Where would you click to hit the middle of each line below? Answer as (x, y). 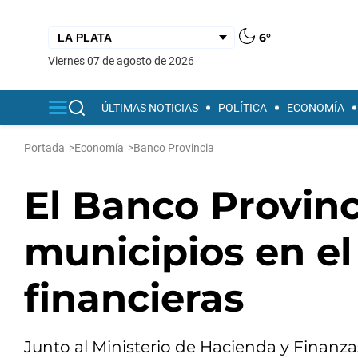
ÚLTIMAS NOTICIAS (150, 108)
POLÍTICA (243, 108)
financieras (134, 298)
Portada (44, 148)
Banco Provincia (174, 148)
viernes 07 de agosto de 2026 (125, 60)
